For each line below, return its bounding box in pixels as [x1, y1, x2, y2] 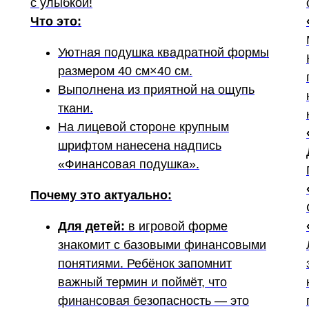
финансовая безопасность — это [58, 294, 249, 308]
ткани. [58, 101, 93, 115]
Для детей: [58, 219, 125, 233]
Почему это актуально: [30, 188, 172, 202]
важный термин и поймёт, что [58, 275, 227, 289]
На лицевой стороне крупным [58, 120, 229, 134]
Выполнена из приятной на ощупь [58, 83, 255, 97]
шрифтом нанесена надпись [58, 139, 221, 152]
